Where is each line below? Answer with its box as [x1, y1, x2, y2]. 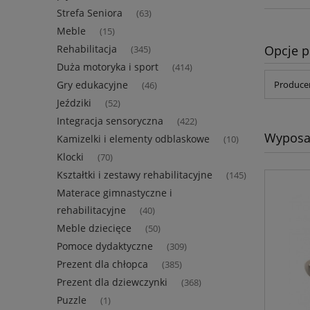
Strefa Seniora [57, 6, 122, 20]
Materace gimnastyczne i [57, 186, 172, 200]
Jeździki [57, 96, 91, 110]
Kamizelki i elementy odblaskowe [57, 132, 210, 146]
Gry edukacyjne [57, 78, 128, 92]
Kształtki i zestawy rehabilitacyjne [57, 168, 212, 182]
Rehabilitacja [57, 42, 117, 56]
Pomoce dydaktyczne [57, 239, 153, 253]
